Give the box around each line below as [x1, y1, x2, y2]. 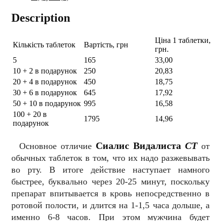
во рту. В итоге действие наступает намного [11, 165, 210, 175]
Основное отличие [11, 141, 96, 151]
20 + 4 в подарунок [13, 77, 77, 86]
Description [11, 11, 70, 25]
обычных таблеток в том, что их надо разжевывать [11, 153, 210, 163]
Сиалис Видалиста [96, 140, 185, 151]
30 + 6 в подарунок [13, 88, 77, 97]
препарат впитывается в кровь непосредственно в [11, 188, 210, 199]
